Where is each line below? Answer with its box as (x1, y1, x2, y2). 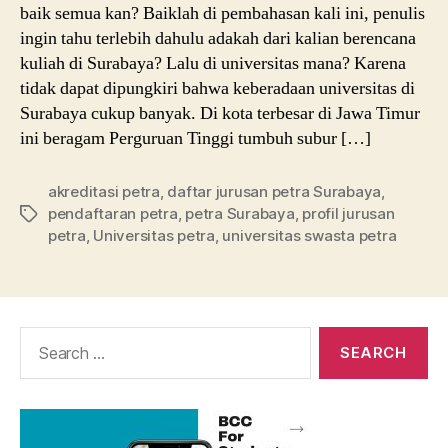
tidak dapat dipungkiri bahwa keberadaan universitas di (20, 76, 415, 100)
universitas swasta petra (222, 225, 397, 245)
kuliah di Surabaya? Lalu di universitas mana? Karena (20, 51, 406, 75)
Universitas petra (93, 225, 215, 245)
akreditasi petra (48, 181, 160, 201)
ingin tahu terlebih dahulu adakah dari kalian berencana (20, 26, 416, 50)
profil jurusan (302, 203, 395, 223)
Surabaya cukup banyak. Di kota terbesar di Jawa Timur (20, 101, 420, 125)
